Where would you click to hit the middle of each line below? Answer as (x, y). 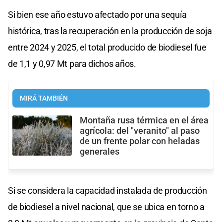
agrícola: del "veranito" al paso (140, 131)
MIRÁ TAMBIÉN (44, 99)
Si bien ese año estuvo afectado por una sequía (97, 15)
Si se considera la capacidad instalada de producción (108, 191)
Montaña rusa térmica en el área (144, 121)
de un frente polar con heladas (140, 141)
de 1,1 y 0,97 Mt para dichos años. (72, 64)
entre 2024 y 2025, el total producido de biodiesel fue (107, 48)
